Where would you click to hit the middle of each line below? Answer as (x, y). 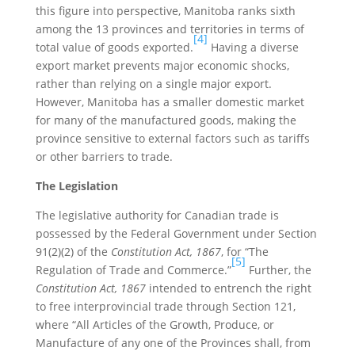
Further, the (278, 270)
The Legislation (76, 186)
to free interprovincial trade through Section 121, (165, 306)
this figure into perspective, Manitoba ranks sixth (165, 11)
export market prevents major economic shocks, (162, 65)
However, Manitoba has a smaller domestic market (170, 102)
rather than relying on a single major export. (153, 84)
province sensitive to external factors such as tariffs (172, 138)
